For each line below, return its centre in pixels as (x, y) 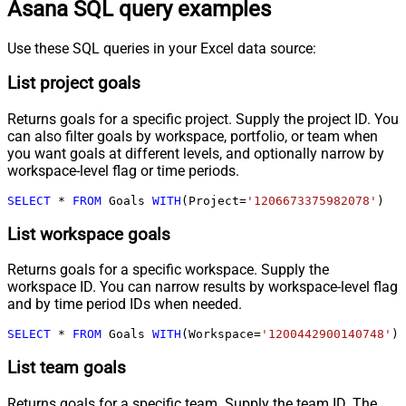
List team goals (67, 368)
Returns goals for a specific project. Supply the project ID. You (203, 120)
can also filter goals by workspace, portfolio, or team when (193, 137)
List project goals (74, 84)
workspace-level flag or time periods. (123, 171)
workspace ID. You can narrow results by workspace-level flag (203, 287)
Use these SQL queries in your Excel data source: (162, 48)
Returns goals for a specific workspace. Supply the (168, 270)
